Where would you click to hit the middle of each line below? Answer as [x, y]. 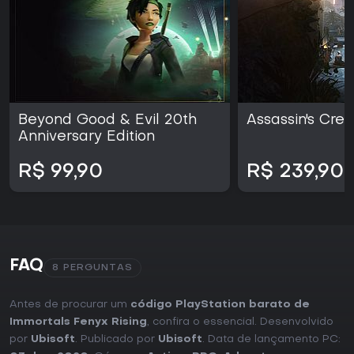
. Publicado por [117, 340]
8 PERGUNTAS [92, 268]
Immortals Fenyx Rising [78, 322]
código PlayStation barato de [220, 305]
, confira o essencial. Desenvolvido [240, 322]
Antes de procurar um [70, 305]
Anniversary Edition [87, 137]
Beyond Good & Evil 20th [107, 121]
